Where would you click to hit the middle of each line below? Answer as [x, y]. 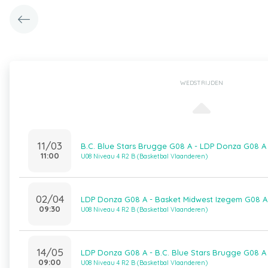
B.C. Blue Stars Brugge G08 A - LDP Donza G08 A [173, 146]
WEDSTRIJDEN [201, 83]
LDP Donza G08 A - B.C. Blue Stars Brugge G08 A [173, 252]
